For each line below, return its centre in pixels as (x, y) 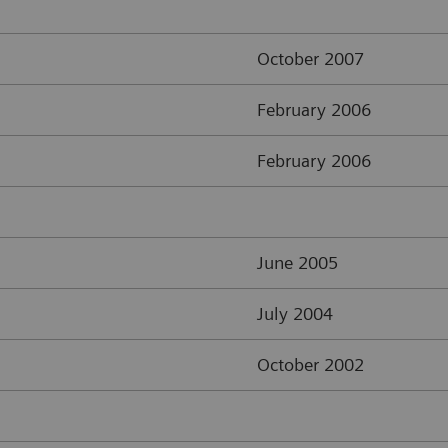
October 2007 (310, 59)
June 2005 (297, 263)
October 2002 (310, 365)
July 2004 (295, 314)
